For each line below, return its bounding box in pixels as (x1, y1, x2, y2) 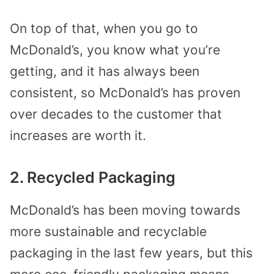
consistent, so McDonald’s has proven (10, 84, 240, 100)
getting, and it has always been (10, 63, 199, 79)
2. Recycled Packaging (10, 168, 176, 187)
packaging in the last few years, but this (10, 245, 253, 261)
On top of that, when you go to (10, 20, 198, 36)
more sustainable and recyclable (10, 224, 207, 240)
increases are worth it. (10, 127, 146, 143)
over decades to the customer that (10, 106, 222, 122)
